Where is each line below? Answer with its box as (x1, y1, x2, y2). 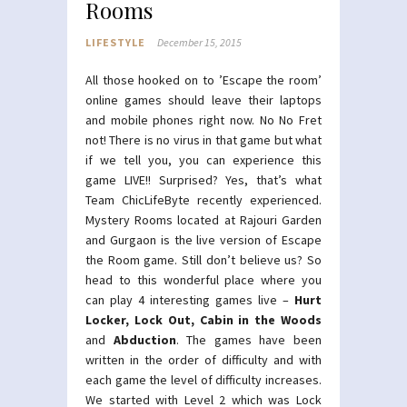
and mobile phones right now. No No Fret (85, 111, 322, 128)
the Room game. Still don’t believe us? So (85, 251, 322, 268)
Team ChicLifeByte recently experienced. (85, 191, 322, 208)
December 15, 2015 (157, 35, 242, 49)
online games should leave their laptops (85, 91, 322, 108)
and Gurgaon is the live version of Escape (85, 231, 322, 248)
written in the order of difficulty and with (85, 351, 322, 368)
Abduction (113, 331, 176, 348)
